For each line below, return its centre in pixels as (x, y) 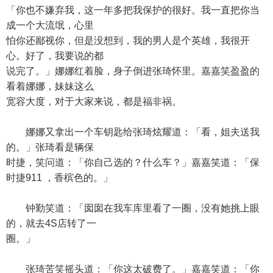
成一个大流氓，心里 (50, 25)
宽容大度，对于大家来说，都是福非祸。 (94, 101)
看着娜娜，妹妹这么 (50, 86)
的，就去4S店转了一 (51, 223)
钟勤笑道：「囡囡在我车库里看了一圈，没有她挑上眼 (133, 208)
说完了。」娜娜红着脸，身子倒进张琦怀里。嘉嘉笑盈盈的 (133, 71)
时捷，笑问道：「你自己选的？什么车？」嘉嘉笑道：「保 (133, 162)
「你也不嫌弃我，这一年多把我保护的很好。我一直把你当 (133, 10)
